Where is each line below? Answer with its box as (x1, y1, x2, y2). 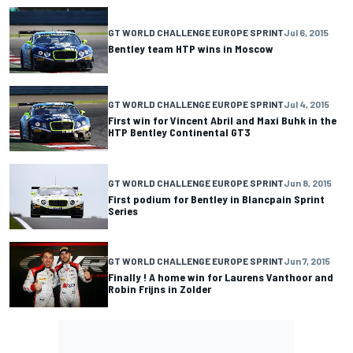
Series (108, 203, 138, 217)
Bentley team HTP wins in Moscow (108, 41, 273, 55)
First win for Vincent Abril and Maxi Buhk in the (108, 113, 336, 128)
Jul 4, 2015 (284, 98, 329, 110)
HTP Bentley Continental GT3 (108, 125, 250, 139)
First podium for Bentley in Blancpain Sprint (108, 191, 325, 206)
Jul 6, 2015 (284, 26, 329, 38)
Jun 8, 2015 (284, 176, 332, 188)
